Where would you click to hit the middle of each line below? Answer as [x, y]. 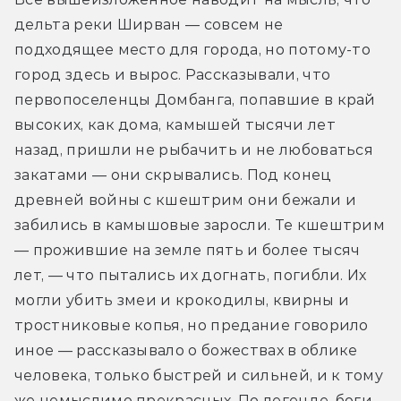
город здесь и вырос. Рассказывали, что [173, 74]
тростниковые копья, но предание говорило [192, 325]
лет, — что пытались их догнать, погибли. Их [191, 275]
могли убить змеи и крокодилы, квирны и [182, 300]
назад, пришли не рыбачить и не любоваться [194, 149]
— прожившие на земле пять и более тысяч [188, 250]
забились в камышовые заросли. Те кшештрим [200, 225]
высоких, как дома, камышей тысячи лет [175, 124]
